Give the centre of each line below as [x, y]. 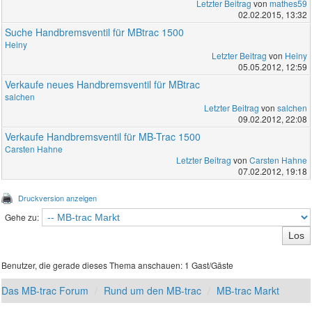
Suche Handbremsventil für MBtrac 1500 [95, 32]
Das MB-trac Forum [45, 290]
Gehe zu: [22, 217]
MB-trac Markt [248, 290]
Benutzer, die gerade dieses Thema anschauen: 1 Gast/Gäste [118, 265]
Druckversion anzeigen [58, 197]
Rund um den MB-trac [153, 290]
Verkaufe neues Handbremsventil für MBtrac [103, 84]
